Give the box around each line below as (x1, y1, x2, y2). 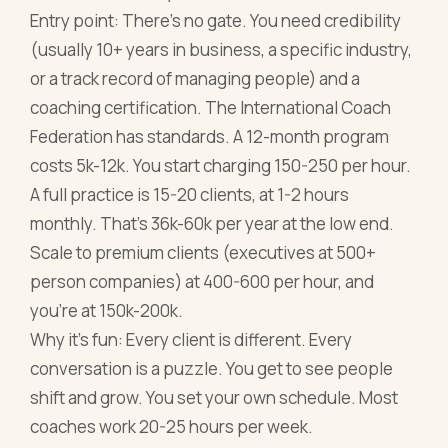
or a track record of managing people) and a (30, 67, 361, 91)
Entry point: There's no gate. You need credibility (30, 9, 402, 33)
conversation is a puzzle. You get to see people (30, 357, 394, 381)
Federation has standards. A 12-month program (30, 125, 390, 149)
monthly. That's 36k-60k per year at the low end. (30, 212, 395, 236)
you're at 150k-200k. (30, 299, 184, 323)
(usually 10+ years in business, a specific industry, (30, 38, 413, 62)
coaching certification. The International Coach (30, 96, 392, 120)
